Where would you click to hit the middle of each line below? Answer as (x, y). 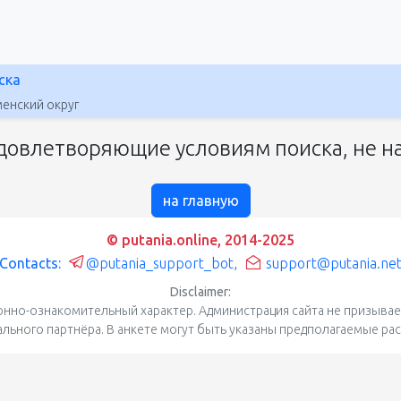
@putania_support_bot (160, 263)
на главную (200, 200)
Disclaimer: (200, 291)
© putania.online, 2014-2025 (200, 239)
